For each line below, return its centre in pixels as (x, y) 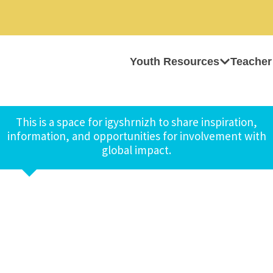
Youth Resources (175, 62)
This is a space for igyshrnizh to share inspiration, (136, 122)
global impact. (136, 150)
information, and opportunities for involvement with (136, 136)
